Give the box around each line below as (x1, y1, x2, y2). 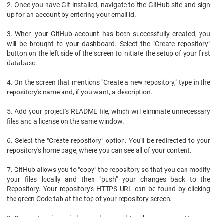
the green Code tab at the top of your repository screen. (7, 195, 172, 202)
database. (7, 59, 37, 67)
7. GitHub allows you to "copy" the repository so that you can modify (7, 166, 210, 173)
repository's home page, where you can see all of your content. (7, 146, 192, 154)
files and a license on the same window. (7, 117, 124, 125)
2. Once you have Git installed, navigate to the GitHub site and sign (7, 1, 210, 9)
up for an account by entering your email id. (7, 11, 136, 18)
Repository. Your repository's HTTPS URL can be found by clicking (7, 185, 210, 193)
